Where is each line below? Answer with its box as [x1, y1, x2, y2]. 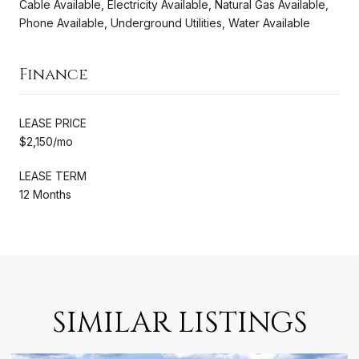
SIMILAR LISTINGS [51, 303, 308, 342]
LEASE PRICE [19, 115, 87, 130]
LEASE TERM [19, 168, 87, 183]
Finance [19, 63, 88, 85]
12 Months [19, 187, 71, 201]
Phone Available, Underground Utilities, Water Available [19, 15, 310, 30]
